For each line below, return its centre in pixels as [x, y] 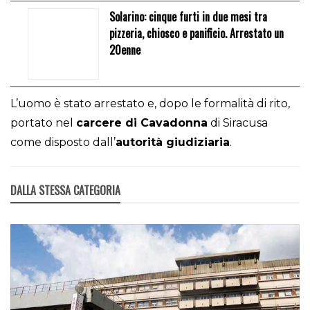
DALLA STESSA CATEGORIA [65, 190]
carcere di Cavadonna [142, 122]
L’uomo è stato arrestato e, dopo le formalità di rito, [150, 103]
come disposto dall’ [63, 142]
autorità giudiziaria [173, 142]
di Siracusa [238, 122]
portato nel [43, 122]
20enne [125, 50]
